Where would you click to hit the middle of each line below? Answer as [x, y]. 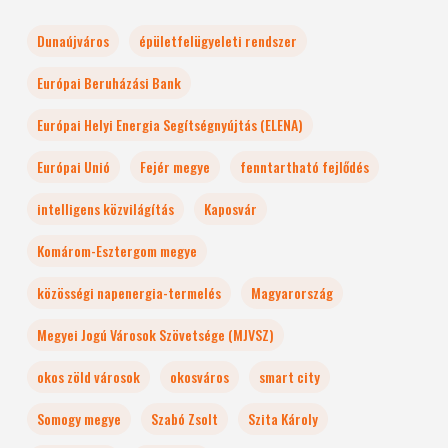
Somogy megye [78, 418]
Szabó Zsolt [184, 418]
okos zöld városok [88, 376]
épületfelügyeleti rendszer [217, 40]
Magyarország [291, 292]
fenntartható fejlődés [304, 166]
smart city [289, 376]
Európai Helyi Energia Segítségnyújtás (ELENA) [169, 124]
